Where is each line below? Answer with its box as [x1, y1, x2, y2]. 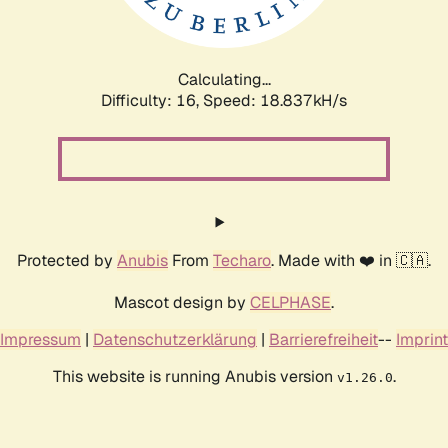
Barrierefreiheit [269, 328, 378, 350]
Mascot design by [114, 291, 250, 313]
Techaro [213, 249, 271, 271]
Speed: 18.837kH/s [203, 89, 347, 111]
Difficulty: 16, [101, 89, 203, 111]
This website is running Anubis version [52, 365, 337, 387]
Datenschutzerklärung [93, 328, 257, 350]
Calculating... [177, 68, 271, 90]
